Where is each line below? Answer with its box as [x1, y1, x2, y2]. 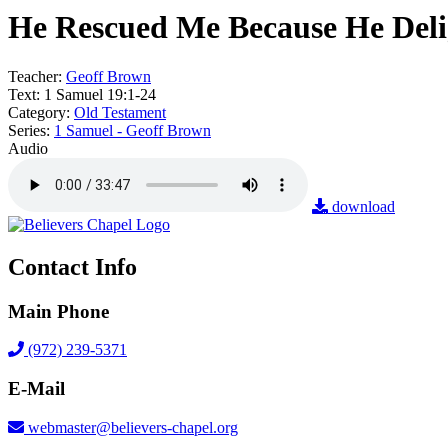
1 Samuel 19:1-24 [40, 85, 156, 103]
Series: [8, 121, 50, 139]
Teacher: [8, 67, 62, 85]
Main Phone [8, 300, 109, 322]
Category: [8, 103, 70, 121]
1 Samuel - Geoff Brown [54, 121, 211, 139]
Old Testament [74, 103, 166, 121]
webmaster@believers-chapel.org [28, 418, 238, 436]
